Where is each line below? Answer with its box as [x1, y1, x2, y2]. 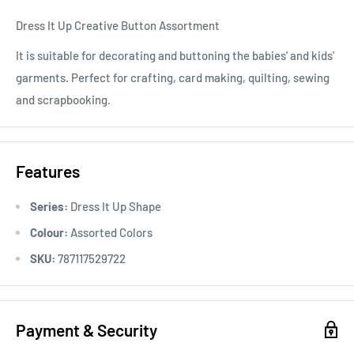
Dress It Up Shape [68, 198, 161, 213]
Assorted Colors [68, 224, 153, 239]
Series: [30, 198, 68, 213]
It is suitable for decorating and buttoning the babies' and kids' [16, 48, 334, 63]
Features [16, 161, 80, 182]
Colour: [30, 224, 68, 239]
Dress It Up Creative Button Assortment [16, 17, 220, 32]
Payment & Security [16, 319, 157, 340]
